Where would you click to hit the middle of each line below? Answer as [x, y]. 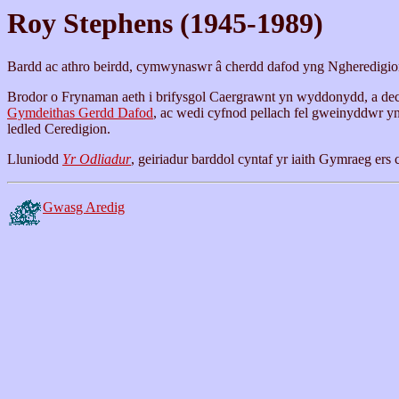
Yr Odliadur [97, 159]
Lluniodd [35, 159]
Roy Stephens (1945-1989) [165, 23]
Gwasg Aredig [84, 208]
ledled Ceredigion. [59, 129]
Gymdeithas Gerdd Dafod [80, 113]
